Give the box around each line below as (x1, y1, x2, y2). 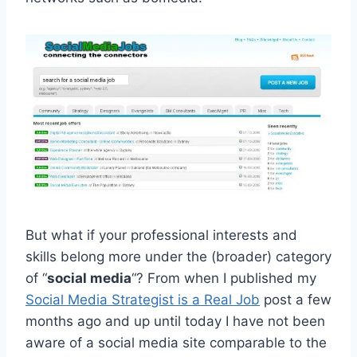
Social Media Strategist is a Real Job (25, 292, 260, 308)
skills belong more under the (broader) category (25, 249, 331, 265)
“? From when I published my (131, 270, 316, 287)
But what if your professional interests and (25, 227, 297, 244)
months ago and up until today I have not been (25, 313, 325, 330)
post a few (260, 292, 331, 308)
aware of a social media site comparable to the (25, 335, 327, 351)
